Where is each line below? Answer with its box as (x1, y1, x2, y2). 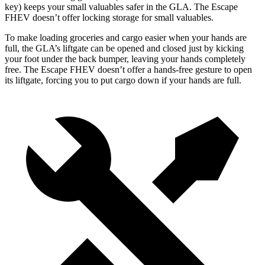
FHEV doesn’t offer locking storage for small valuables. (5, 12, 214, 23)
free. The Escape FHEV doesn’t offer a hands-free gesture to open (5, 64, 252, 75)
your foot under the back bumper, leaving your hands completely (5, 54, 245, 64)
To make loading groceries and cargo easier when (5, 33, 189, 43)
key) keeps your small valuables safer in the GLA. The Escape (5, 2, 238, 12)
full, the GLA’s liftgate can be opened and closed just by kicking (5, 43, 244, 54)
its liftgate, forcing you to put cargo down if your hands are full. (5, 75, 241, 86)
